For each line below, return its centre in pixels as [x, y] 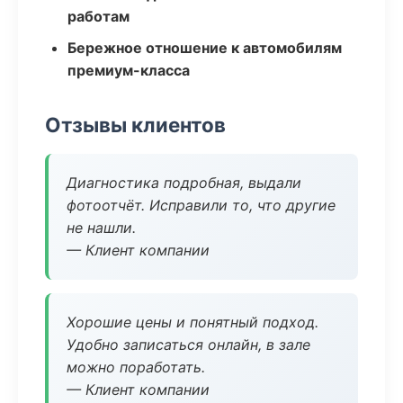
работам [99, 16]
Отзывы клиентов [135, 125]
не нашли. [101, 228]
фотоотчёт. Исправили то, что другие [201, 205]
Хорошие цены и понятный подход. [193, 322]
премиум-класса [129, 70]
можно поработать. [136, 367]
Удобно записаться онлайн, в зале [188, 345]
